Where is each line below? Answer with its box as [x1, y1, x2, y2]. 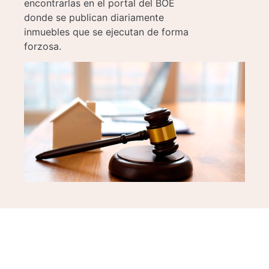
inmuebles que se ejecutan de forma [24, 25, 189, 38]
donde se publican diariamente [24, 11, 164, 23]
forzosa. [24, 40, 61, 52]
